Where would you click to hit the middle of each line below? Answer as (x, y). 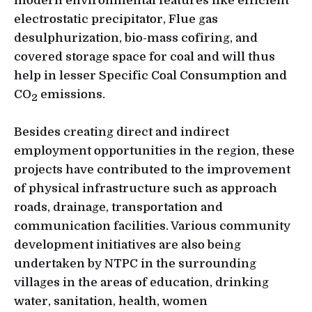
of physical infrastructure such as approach (146, 189)
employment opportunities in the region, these (154, 151)
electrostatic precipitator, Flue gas (116, 19)
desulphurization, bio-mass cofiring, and (136, 38)
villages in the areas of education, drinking (141, 283)
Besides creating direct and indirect (122, 132)
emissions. (71, 95)
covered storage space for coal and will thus (145, 57)
